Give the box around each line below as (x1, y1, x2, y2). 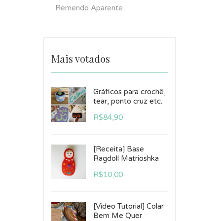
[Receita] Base (93, 145, 144, 153)
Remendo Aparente (55, 3, 123, 12)
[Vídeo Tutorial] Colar (93, 202, 164, 211)
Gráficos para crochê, (93, 87, 166, 96)
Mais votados (51, 52, 110, 65)
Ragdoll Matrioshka (93, 154, 159, 163)
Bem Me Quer (93, 211, 142, 220)
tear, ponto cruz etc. (93, 97, 162, 106)
